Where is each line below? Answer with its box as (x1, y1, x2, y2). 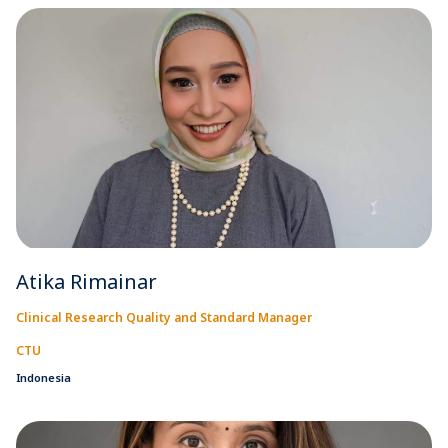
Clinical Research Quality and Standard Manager (16, 308, 312, 326)
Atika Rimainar (16, 267, 157, 295)
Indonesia (16, 369, 71, 385)
